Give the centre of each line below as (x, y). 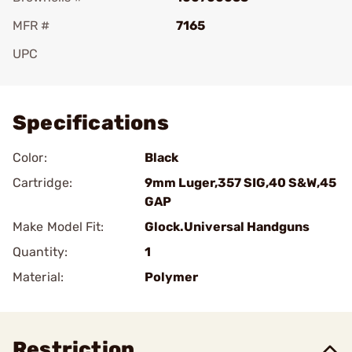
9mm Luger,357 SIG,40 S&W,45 (240, 183)
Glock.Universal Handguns (227, 227)
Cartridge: (42, 183)
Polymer (171, 277)
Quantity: (40, 252)
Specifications (91, 123)
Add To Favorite (81, 76)
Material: (38, 277)
